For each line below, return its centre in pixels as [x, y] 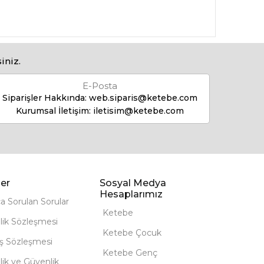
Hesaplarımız [131, 194]
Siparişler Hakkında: [45, 98]
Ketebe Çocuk [132, 233]
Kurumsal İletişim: [54, 111]
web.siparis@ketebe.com [143, 98]
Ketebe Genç [130, 253]
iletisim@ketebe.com [138, 111]
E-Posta [100, 86]
